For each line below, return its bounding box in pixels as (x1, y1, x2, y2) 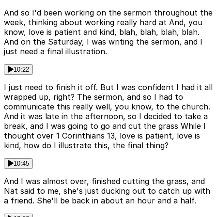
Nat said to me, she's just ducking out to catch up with (4, 186, 210, 196)
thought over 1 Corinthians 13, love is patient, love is (4, 131, 200, 141)
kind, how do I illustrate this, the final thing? (4, 140, 169, 151)
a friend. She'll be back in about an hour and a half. (4, 196, 196, 206)
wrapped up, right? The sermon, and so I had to (4, 92, 183, 102)
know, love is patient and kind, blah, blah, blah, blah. (4, 27, 200, 37)
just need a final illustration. (4, 46, 107, 57)
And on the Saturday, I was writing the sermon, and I (4, 37, 202, 47)
